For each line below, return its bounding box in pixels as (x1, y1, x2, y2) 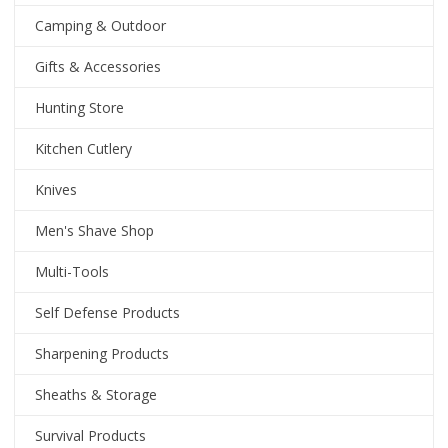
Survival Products (35, 426, 147, 445)
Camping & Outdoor (35, 16, 167, 35)
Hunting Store (35, 98, 125, 117)
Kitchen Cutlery (35, 139, 133, 158)
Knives (35, 180, 78, 199)
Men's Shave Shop (35, 221, 155, 240)
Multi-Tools (35, 262, 110, 281)
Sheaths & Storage (35, 385, 158, 404)
